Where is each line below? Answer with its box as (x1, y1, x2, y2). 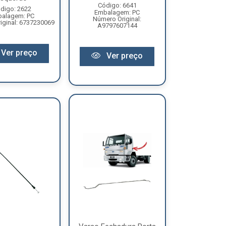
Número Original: (93, 15, 142, 23)
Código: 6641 (97, 2, 137, 9)
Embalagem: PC (94, 9, 140, 16)
